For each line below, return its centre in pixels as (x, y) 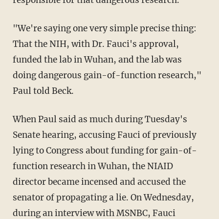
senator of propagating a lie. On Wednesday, (103, 197)
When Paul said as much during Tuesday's (17, 119)
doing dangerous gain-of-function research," (107, 75)
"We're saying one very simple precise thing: (19, 28)
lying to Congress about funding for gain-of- (105, 150)
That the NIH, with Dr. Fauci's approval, (96, 44)
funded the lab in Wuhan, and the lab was (97, 59)
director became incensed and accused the (99, 182)
